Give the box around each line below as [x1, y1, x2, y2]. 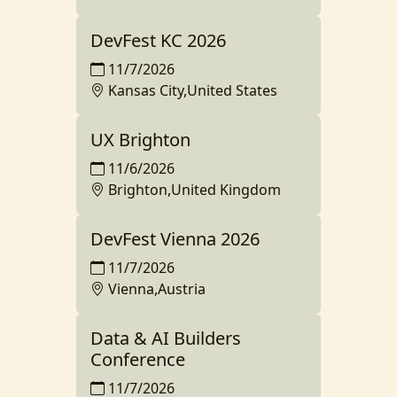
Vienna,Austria [108, 278, 206, 299]
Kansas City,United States [108, 80, 277, 100]
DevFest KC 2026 [90, 27, 226, 52]
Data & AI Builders [90, 325, 241, 350]
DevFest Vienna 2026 [90, 226, 260, 251]
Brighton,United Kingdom [108, 179, 281, 199]
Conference [90, 346, 185, 371]
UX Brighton [90, 127, 191, 152]
